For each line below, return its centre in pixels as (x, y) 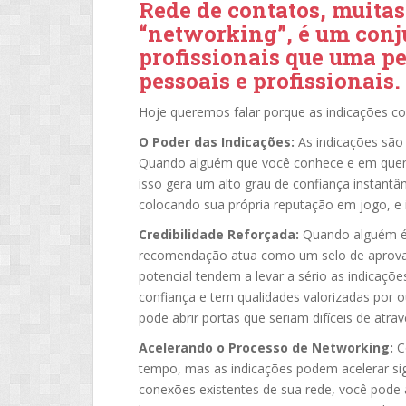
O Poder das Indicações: (217, 142)
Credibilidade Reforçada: (219, 234)
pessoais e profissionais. (270, 81)
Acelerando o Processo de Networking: (266, 348)
